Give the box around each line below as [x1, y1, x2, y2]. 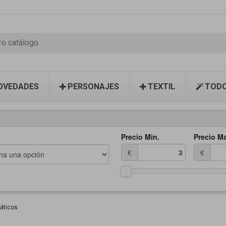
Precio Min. [121, 132, 159, 142]
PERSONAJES [68, 82, 119, 91]
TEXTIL [148, 82, 175, 91]
